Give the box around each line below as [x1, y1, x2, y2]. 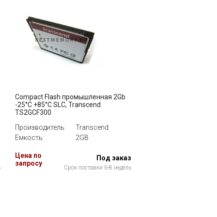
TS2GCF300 [15, 108, 51, 116]
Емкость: [15, 134, 44, 141]
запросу [15, 159, 42, 167]
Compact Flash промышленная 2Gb [15, 93, 125, 101]
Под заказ [96, 154, 131, 162]
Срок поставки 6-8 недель [64, 164, 131, 171]
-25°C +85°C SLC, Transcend [15, 101, 101, 108]
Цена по [15, 152, 42, 159]
